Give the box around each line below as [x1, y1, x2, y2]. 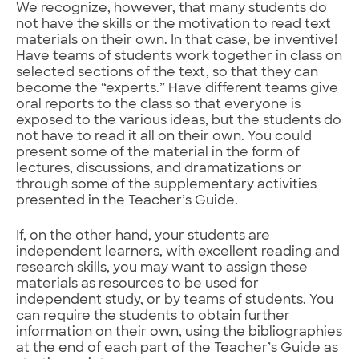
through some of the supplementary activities [16, 178, 317, 192]
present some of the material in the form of [16, 146, 300, 159]
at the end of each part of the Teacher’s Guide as [16, 341, 338, 355]
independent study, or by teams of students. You [16, 293, 333, 307]
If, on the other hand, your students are [16, 229, 270, 243]
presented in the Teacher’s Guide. [16, 194, 238, 208]
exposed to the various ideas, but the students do [16, 114, 341, 127]
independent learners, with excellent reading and [16, 245, 340, 259]
